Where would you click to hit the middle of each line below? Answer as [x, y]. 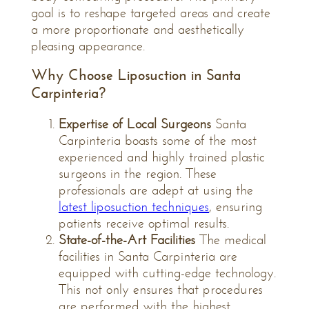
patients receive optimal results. [146, 223]
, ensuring [236, 207]
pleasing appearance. [88, 46]
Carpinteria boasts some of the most [158, 140]
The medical [231, 240]
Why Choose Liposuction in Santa [136, 75]
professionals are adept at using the [156, 190]
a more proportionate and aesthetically [138, 29]
